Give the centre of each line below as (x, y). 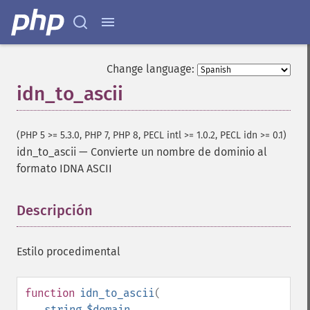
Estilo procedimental (69, 252)
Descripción (55, 210)
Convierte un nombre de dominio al (179, 152)
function (50, 293)
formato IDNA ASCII (64, 168)
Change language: (151, 69)
